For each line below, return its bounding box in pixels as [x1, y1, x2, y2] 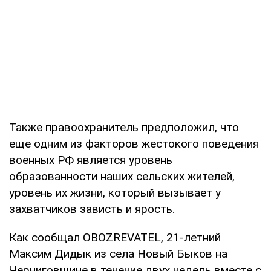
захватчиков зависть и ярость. [9, 201, 175, 216]
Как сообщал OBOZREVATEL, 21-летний [9, 230, 221, 244]
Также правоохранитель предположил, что [9, 120, 239, 134]
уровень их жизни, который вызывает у [9, 185, 221, 200]
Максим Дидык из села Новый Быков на [9, 246, 227, 261]
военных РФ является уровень [9, 152, 172, 167]
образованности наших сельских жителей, [9, 169, 235, 183]
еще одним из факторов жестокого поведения [9, 136, 259, 151]
